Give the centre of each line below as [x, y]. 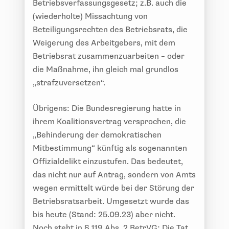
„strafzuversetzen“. [69, 83]
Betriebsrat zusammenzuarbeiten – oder [109, 56]
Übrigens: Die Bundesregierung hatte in [107, 108]
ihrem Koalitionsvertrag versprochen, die [109, 121]
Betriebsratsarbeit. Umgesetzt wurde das [111, 201]
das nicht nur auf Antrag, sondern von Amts [114, 175]
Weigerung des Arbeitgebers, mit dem [104, 43]
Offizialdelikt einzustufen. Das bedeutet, [108, 161]
